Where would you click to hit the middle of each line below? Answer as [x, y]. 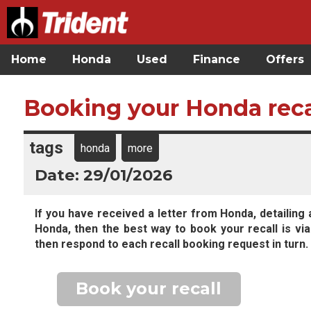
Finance [217, 59]
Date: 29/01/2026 [103, 175]
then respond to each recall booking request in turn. [171, 244]
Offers [285, 59]
